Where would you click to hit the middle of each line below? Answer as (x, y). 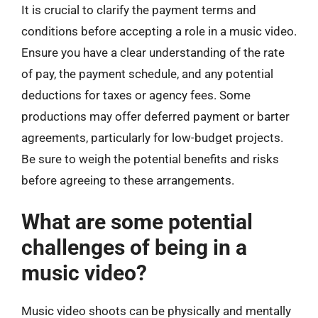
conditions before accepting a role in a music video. (159, 31)
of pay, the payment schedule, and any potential (147, 74)
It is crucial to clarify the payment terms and (139, 10)
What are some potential (137, 221)
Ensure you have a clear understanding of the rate (153, 53)
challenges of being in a (134, 247)
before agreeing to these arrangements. (128, 180)
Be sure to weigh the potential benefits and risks (150, 159)
